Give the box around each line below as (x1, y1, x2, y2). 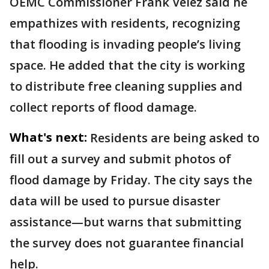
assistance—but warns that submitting (10, 214, 241, 230)
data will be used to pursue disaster (10, 193, 220, 209)
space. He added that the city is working (10, 57, 245, 73)
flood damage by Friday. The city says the (10, 172, 252, 188)
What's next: (10, 129, 87, 145)
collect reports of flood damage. (10, 99, 197, 115)
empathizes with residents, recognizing (10, 15, 240, 31)
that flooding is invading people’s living (10, 36, 241, 52)
